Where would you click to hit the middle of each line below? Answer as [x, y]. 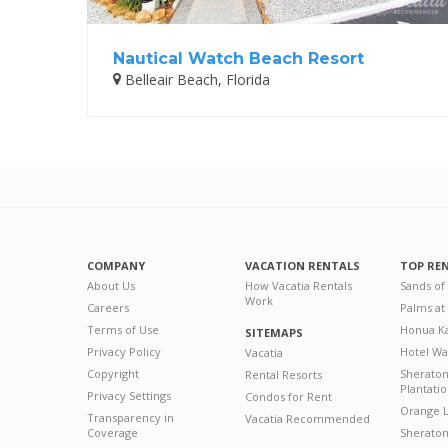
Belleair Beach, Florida [195, 79]
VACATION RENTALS [302, 265]
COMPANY [116, 265]
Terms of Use [123, 329]
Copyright [113, 373]
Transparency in [130, 417]
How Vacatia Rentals [298, 285]
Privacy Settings [129, 395]
